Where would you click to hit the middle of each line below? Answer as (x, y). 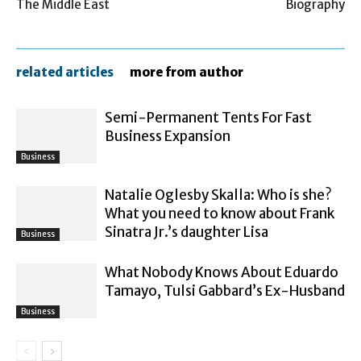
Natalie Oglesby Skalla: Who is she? (218, 195)
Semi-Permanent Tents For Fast (208, 117)
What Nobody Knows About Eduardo (222, 272)
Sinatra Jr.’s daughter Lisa (187, 232)
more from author (187, 72)
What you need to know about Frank (220, 213)
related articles (65, 72)
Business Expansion (168, 136)
